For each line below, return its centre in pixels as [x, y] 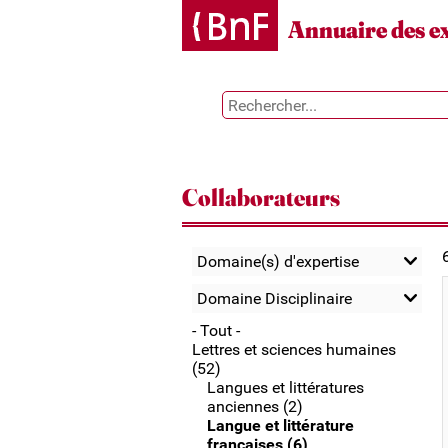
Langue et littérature [280, 425]
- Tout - [216, 330]
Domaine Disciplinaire [274, 298]
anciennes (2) [255, 406]
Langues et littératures [285, 387]
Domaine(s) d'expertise [278, 261]
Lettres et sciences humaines [294, 349]
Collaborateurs [261, 197]
